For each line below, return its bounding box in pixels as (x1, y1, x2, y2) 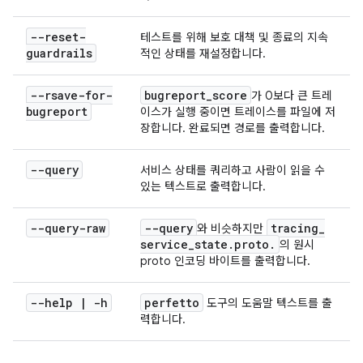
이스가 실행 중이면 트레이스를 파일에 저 (140, 105, 335, 119)
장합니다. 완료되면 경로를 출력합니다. (140, 121, 325, 135)
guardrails (26, 45, 92, 61)
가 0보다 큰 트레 (251, 88, 332, 103)
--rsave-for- (30, 88, 113, 103)
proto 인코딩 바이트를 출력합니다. (140, 254, 310, 268)
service (140, 237, 188, 252)
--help (30, 295, 79, 310)
